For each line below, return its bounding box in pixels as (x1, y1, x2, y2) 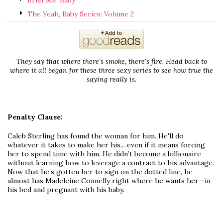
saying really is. (87, 75, 136, 84)
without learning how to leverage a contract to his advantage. (7, 158, 214, 168)
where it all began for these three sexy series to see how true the (10, 66, 213, 75)
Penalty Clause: (7, 112, 63, 122)
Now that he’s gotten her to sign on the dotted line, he (7, 167, 193, 177)
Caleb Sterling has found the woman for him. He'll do (7, 131, 184, 141)
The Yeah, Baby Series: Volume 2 (27, 9, 134, 19)
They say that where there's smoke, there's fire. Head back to (16, 57, 207, 66)
